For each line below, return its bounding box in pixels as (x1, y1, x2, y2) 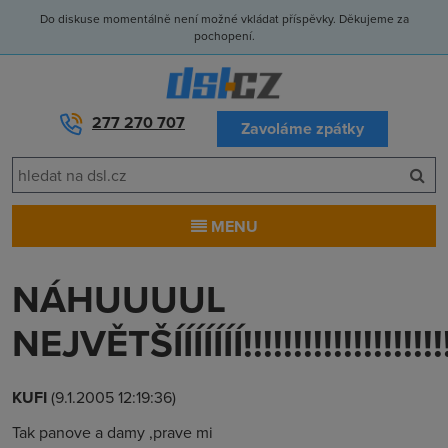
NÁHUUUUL (12, 271, 226, 326)
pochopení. (193, 27, 255, 44)
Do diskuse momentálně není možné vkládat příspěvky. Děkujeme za (39, 10, 409, 27)
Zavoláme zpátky (241, 117, 364, 140)
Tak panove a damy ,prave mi (12, 421, 213, 443)
